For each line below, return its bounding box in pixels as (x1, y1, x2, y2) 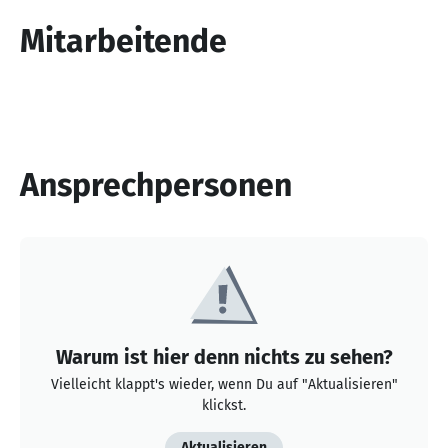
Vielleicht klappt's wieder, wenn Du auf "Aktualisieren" (50, 375, 398, 393)
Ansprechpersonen (20, 165, 292, 204)
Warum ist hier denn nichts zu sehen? (55, 344, 393, 369)
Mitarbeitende (20, 21, 227, 60)
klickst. (202, 396, 246, 414)
